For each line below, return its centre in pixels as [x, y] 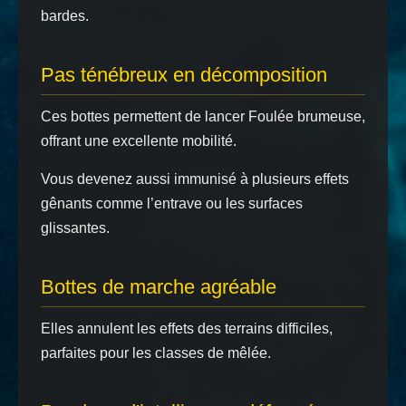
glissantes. [75, 228]
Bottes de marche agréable [159, 287]
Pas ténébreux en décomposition [184, 75]
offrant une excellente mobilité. [139, 141]
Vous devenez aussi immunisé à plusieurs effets [195, 179]
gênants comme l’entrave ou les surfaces [172, 203]
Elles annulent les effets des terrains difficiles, [187, 329]
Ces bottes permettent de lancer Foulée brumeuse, [203, 116]
